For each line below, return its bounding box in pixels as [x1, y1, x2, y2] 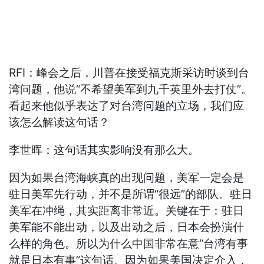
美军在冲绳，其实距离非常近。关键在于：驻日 [9, 204, 245, 218]
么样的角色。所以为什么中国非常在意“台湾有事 [9, 237, 249, 251]
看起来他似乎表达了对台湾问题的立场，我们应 [9, 99, 245, 113]
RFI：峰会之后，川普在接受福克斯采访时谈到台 [9, 66, 250, 80]
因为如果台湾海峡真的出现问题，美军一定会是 [9, 171, 245, 185]
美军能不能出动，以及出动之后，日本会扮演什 [9, 220, 245, 235]
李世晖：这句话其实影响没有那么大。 [9, 143, 200, 157]
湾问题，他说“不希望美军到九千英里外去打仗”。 [9, 82, 253, 97]
